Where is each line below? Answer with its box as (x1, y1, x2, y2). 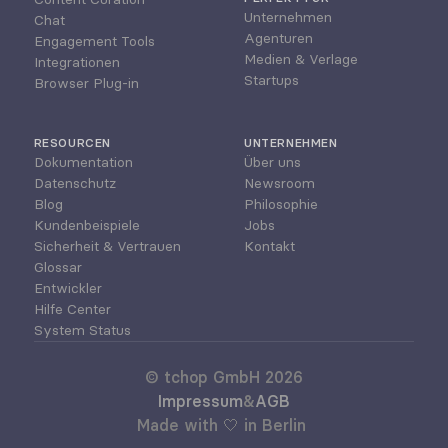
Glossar (33, 257, 82, 276)
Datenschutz (33, 173, 116, 192)
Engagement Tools (33, 31, 155, 50)
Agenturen (243, 28, 313, 47)
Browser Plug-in (33, 73, 139, 92)
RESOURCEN (33, 134, 111, 150)
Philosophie (243, 194, 318, 213)
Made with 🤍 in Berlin (136, 414, 311, 435)
